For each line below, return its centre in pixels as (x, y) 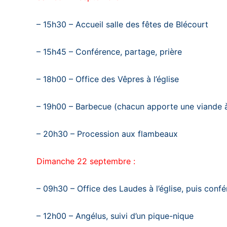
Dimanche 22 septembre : (86, 161)
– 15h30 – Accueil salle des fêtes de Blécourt (122, 25)
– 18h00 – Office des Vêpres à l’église (108, 79)
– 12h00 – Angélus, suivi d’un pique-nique (115, 216)
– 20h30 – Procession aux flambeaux (107, 134)
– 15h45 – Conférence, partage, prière (109, 52)
